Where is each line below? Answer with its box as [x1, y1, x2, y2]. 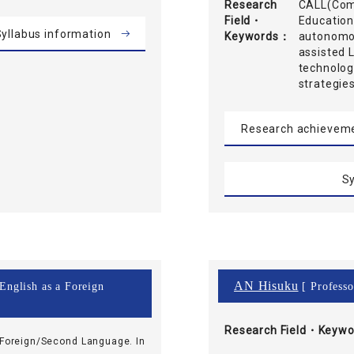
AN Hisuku [234, 278, 299, 292]
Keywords [224, 29, 279, 43]
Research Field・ [224, 323, 318, 337]
